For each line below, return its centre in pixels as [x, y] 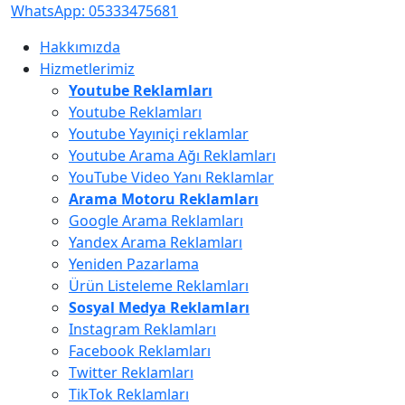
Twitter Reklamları [131, 372]
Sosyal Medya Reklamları [159, 307]
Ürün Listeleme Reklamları [159, 286]
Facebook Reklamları [140, 351]
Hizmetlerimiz [87, 69]
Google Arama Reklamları [156, 221]
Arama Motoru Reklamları [164, 199]
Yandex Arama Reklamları [155, 242]
